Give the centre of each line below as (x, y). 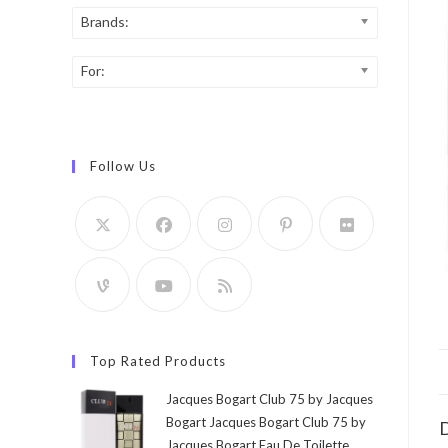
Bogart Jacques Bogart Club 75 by (266, 422)
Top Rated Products (158, 361)
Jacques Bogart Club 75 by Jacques (269, 399)
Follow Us (123, 166)
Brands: (105, 21)
